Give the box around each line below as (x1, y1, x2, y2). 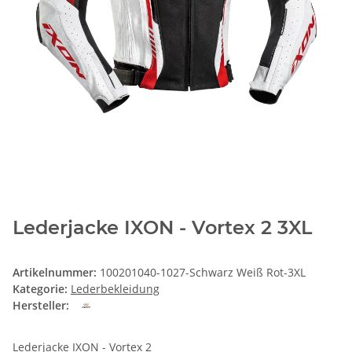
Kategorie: (13, 281, 71, 297)
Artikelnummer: (13, 265, 100, 280)
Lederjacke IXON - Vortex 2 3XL (13, 216, 312, 240)
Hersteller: (13, 298, 69, 313)
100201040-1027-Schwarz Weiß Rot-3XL (100, 265, 306, 280)
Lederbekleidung (71, 281, 159, 297)
